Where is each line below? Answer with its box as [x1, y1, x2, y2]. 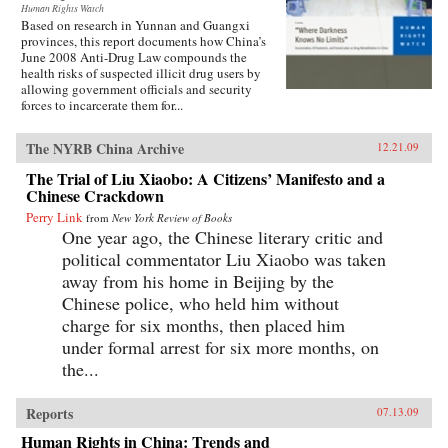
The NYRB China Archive [26, 137, 184, 159]
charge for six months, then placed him [62, 312, 345, 337]
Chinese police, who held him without [62, 290, 339, 315]
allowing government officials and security [21, 79, 252, 98]
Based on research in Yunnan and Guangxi [21, 15, 250, 34]
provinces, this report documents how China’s [21, 31, 266, 50]
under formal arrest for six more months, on [62, 334, 379, 359]
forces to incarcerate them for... [21, 95, 183, 114]
